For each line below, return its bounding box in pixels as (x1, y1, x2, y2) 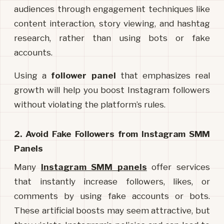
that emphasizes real (115, 70, 210, 81)
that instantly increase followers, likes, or (14, 176, 210, 187)
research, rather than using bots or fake (14, 32, 210, 43)
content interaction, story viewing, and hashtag (14, 18, 210, 28)
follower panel (51, 70, 116, 81)
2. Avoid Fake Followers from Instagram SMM (14, 129, 210, 139)
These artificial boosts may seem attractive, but (14, 205, 210, 216)
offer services (151, 162, 210, 172)
